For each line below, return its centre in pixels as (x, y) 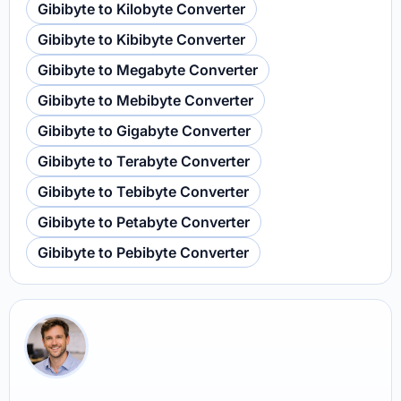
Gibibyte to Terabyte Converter (144, 161)
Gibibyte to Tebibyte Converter (143, 192)
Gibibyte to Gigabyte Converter (144, 131)
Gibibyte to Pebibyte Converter (143, 252)
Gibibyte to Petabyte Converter (144, 222)
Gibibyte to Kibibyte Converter (141, 39)
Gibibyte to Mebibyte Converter (145, 100)
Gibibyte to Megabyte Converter (148, 70)
